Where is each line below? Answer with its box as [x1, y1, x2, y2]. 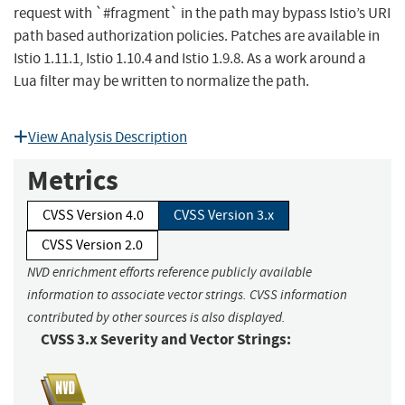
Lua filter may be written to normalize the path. [14, 71, 309, 91]
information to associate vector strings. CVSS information [27, 287, 347, 304]
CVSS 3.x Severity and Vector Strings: [41, 329, 291, 351]
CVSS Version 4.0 [42, 206, 144, 225]
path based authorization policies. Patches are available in [14, 26, 380, 46]
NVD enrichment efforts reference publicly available [27, 264, 312, 281]
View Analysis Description [28, 127, 187, 147]
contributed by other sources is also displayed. [27, 309, 286, 326]
